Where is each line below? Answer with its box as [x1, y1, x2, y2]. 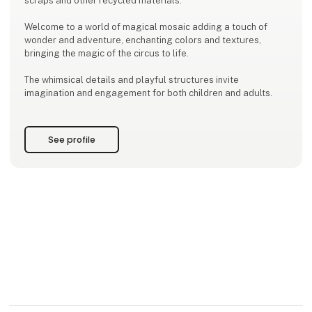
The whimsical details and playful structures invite [24, 75, 240, 86]
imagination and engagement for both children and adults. [24, 88, 273, 99]
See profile [48, 134, 96, 146]
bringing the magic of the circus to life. [24, 48, 189, 59]
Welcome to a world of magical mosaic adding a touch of [24, 22, 268, 33]
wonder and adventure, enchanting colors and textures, [24, 35, 262, 46]
